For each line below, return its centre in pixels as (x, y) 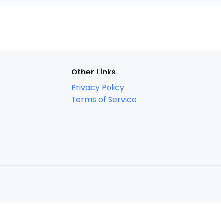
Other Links (93, 72)
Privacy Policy (97, 88)
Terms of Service (104, 99)
